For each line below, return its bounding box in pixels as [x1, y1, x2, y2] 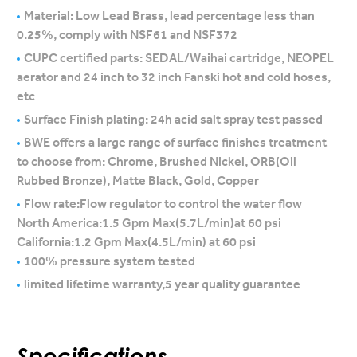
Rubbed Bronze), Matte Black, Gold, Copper [17, 172, 260, 188]
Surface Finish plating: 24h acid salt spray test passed [24, 111, 324, 127]
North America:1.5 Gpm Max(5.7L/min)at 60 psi [17, 214, 282, 230]
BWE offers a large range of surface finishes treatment [24, 134, 328, 150]
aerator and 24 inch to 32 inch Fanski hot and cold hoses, [17, 69, 331, 84]
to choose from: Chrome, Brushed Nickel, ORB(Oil [17, 153, 297, 169]
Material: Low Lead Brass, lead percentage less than [24, 7, 316, 23]
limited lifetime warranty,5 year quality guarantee [24, 276, 301, 292]
